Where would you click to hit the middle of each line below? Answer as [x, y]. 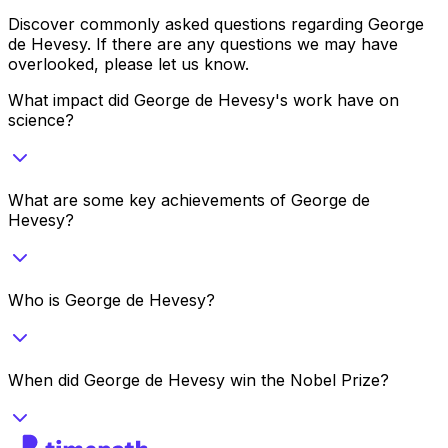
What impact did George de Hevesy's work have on [203, 99]
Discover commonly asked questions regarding [188, 23]
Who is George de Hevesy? [111, 299]
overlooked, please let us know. [128, 63]
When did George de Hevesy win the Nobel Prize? [198, 379]
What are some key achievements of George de [189, 199]
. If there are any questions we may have [242, 43]
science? [41, 119]
